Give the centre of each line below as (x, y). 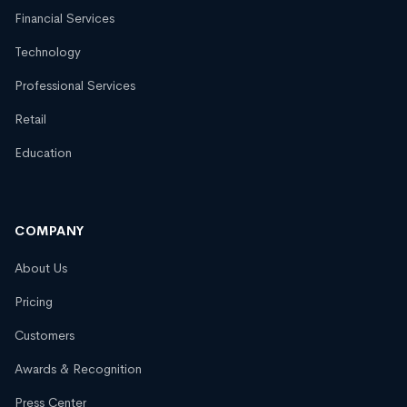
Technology (48, 52)
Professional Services (75, 86)
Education (43, 153)
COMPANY (50, 231)
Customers (45, 336)
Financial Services (65, 19)
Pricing (34, 302)
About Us (41, 268)
